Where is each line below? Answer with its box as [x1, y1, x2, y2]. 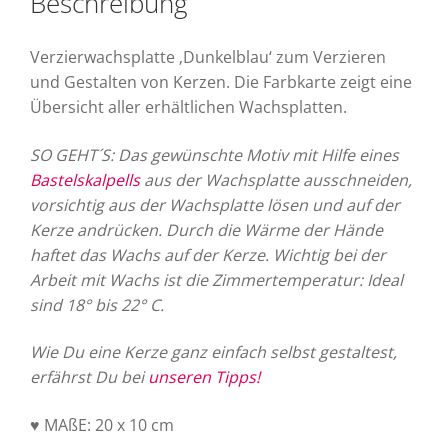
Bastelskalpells [30, 168, 140, 191]
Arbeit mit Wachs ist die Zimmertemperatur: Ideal [30, 268, 403, 291]
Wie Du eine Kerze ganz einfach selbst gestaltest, [30, 341, 397, 364]
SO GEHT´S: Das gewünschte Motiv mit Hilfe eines [30, 143, 399, 166]
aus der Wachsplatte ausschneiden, [140, 168, 412, 191]
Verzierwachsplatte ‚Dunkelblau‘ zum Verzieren [30, 46, 386, 69]
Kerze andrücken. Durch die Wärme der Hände [30, 218, 383, 241]
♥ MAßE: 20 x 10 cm [30, 413, 174, 436]
